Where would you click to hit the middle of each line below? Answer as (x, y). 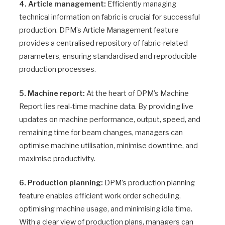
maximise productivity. (57, 159)
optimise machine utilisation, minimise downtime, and (108, 146)
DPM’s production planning (149, 183)
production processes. (58, 69)
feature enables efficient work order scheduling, (100, 196)
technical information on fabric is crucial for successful (109, 17)
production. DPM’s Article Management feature (99, 30)
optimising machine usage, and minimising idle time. (106, 209)
